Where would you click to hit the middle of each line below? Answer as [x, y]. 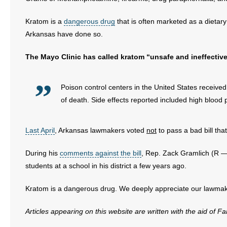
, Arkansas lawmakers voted [101, 130]
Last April [40, 130]
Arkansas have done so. [64, 34]
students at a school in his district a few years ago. [106, 166]
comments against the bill [101, 153]
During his [43, 153]
